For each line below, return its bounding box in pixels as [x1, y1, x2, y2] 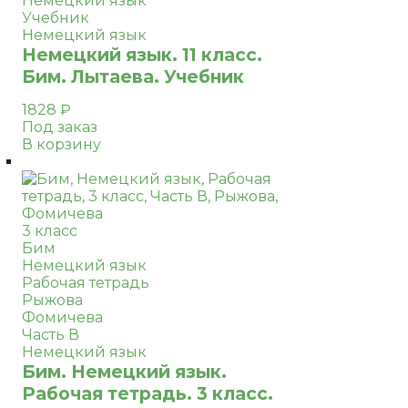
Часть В [22, 326, 79, 343]
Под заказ [22, 118, 97, 136]
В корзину [22, 136, 101, 153]
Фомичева [22, 309, 103, 326]
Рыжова [22, 291, 83, 309]
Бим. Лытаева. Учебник [22, 66, 244, 87]
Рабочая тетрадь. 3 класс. [22, 382, 273, 404]
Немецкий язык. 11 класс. [22, 44, 262, 66]
